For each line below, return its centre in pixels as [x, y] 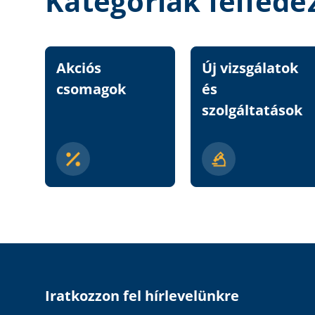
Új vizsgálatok [250, 68]
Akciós [79, 68]
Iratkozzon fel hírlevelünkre [142, 296]
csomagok [91, 89]
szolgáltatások [252, 110]
